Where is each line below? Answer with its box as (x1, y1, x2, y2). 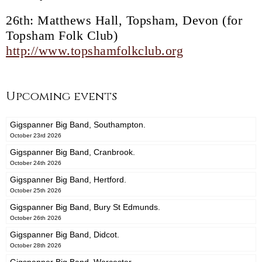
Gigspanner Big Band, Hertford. (10, 175, 126, 185)
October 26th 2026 (10, 215, 61, 222)
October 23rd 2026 (10, 132, 61, 139)
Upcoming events (6, 88, 117, 105)
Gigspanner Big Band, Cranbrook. (10, 147, 135, 157)
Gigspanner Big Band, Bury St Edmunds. (10, 202, 160, 212)
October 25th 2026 (10, 187, 61, 194)
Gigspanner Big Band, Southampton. (10, 120, 146, 130)
